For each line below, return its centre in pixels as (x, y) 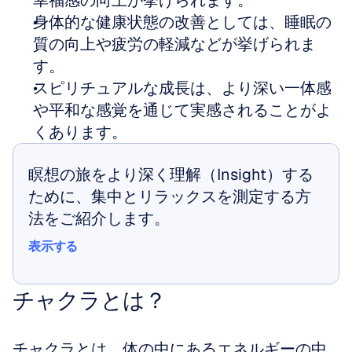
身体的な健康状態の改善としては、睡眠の (182, 22)
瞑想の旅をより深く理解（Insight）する (171, 174)
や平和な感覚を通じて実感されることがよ (182, 110)
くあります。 (80, 132)
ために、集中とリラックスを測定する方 (170, 196)
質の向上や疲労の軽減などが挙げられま (174, 44)
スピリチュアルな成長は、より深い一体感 (182, 88)
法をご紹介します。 (99, 218)
